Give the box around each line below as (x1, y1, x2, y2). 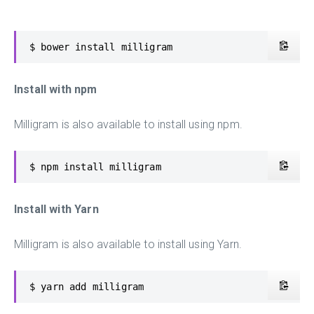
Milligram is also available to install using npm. (14, 117, 243, 131)
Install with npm (14, 82, 97, 96)
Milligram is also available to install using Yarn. (14, 237, 242, 251)
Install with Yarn (14, 202, 99, 216)
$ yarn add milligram (29, 280, 144, 292)
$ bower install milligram (29, 41, 172, 53)
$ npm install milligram (29, 161, 161, 172)
